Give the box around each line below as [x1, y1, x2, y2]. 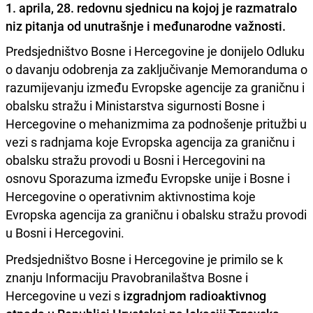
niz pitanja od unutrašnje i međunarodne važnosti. [6, 17, 286, 34]
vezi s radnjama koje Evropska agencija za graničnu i [6, 133, 295, 150]
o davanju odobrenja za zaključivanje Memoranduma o [6, 60, 307, 78]
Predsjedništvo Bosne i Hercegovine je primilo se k [6, 250, 283, 268]
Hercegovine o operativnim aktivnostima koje [6, 187, 256, 205]
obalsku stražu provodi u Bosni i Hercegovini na [6, 151, 265, 168]
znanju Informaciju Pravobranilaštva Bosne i [6, 268, 248, 286]
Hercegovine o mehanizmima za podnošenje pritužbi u [6, 115, 307, 132]
